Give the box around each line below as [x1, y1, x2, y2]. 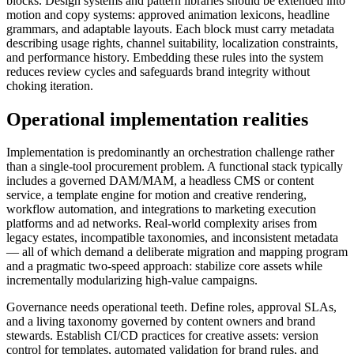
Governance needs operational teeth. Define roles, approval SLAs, [6, 300, 337, 314]
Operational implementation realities [6, 108, 308, 130]
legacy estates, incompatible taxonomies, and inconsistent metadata [6, 231, 338, 245]
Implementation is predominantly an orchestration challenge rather [6, 145, 334, 160]
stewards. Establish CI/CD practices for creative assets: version [6, 329, 318, 343]
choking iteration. [6, 78, 93, 92]
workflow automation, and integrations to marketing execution [6, 202, 316, 217]
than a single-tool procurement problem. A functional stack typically [6, 160, 343, 174]
